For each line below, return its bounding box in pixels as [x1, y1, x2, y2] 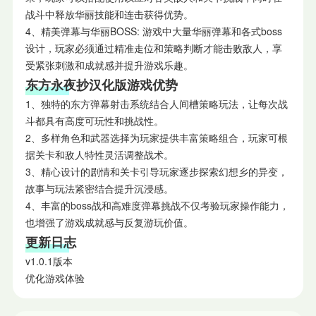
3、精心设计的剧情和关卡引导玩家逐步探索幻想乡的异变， [25, 164, 288, 178]
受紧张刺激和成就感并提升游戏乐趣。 [25, 57, 193, 72]
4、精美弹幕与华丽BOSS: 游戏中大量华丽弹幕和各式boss [25, 23, 282, 38]
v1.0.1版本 [25, 253, 73, 268]
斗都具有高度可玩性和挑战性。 [25, 113, 164, 128]
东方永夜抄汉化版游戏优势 [25, 75, 178, 93]
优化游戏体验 [25, 270, 85, 285]
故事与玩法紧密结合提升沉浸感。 [25, 181, 174, 195]
